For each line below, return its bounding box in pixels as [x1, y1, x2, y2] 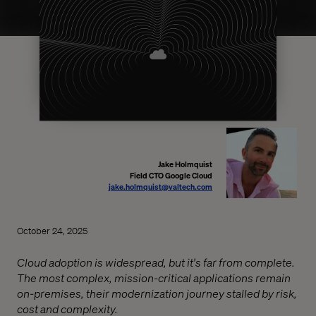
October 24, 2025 [17, 224, 87, 236]
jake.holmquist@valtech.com [109, 181, 213, 192]
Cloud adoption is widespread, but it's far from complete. [17, 254, 295, 269]
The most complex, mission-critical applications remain [17, 269, 291, 285]
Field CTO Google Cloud [130, 170, 213, 181]
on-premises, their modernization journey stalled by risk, [17, 285, 297, 300]
